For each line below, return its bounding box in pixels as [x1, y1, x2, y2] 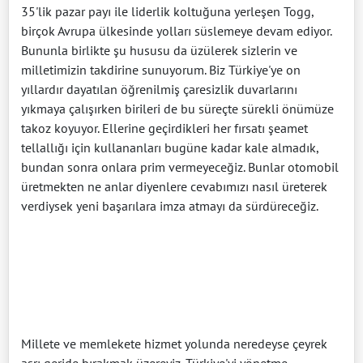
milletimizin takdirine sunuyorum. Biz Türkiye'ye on [21, 61, 301, 78]
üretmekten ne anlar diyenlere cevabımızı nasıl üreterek [21, 177, 327, 194]
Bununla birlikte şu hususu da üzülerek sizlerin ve [21, 41, 297, 58]
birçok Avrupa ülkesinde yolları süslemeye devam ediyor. [21, 22, 331, 39]
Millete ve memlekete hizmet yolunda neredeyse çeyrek [21, 335, 327, 352]
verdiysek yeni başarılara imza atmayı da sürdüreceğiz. [21, 197, 318, 214]
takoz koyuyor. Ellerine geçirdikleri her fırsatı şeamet [21, 119, 308, 136]
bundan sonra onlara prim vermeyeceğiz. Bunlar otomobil [21, 158, 339, 175]
